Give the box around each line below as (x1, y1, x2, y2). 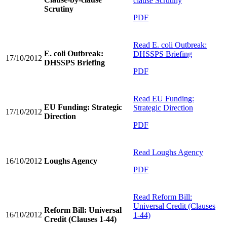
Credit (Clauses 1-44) (44, 214, 117, 223)
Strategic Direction (133, 103, 193, 112)
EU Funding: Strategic (44, 102, 122, 111)
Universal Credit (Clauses (133, 201, 215, 210)
